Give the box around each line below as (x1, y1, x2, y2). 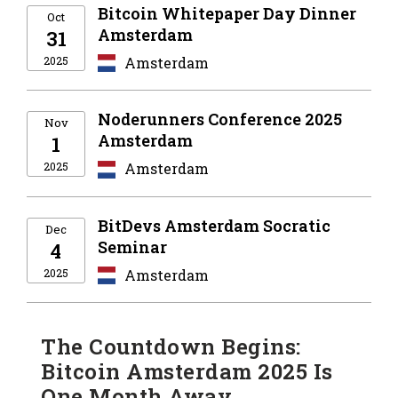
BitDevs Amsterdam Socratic (98, 214, 330, 236)
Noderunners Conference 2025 (98, 108, 342, 131)
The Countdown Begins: (41, 331, 301, 361)
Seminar (98, 235, 167, 258)
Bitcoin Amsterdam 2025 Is (41, 356, 333, 386)
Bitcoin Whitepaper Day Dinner (98, 3, 356, 25)
